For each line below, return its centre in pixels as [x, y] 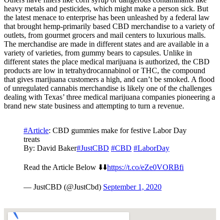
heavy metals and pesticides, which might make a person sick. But [106, 8]
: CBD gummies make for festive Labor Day [118, 130]
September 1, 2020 [132, 187]
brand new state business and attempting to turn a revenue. [94, 106]
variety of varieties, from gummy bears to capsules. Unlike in [98, 53]
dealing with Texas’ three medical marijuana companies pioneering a [110, 97]
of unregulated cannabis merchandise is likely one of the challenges [108, 88]
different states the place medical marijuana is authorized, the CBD [107, 61]
